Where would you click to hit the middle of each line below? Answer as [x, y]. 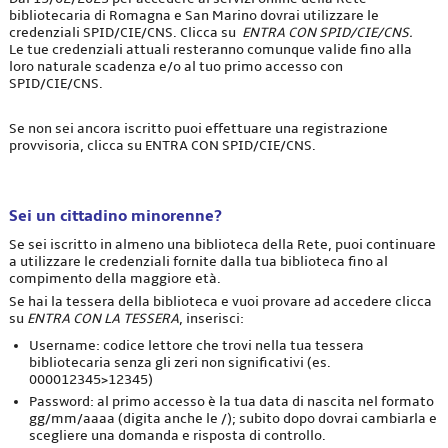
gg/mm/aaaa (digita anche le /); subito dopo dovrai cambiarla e [232, 418]
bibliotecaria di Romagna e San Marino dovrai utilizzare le [193, 16]
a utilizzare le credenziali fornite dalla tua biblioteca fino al [198, 261]
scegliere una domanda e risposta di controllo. [177, 435]
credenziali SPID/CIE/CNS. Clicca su [125, 33]
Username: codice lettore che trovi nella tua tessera [196, 345]
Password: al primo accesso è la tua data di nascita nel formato [231, 401]
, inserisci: [211, 318]
